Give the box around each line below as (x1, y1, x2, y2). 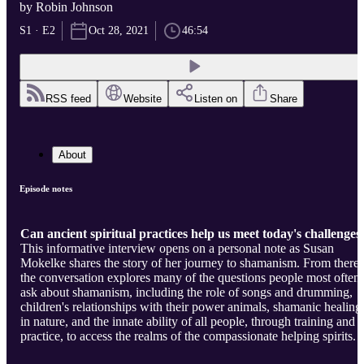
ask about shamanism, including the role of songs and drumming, (20, 285, 353, 300)
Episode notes (19, 184, 72, 194)
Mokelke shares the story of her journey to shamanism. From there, (20, 256, 362, 271)
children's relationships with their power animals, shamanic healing (20, 300, 362, 314)
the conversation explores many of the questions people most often (20, 271, 360, 285)
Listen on (194, 93, 237, 106)
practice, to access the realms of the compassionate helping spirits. (20, 329, 356, 344)
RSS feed (45, 93, 91, 106)
